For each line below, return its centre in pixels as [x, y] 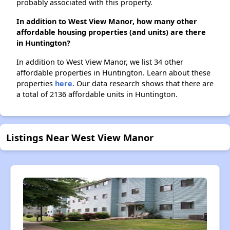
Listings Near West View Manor [80, 138]
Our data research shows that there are [144, 84]
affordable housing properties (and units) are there [111, 32]
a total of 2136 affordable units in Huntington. [97, 94]
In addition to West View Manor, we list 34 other [100, 62]
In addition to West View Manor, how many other [107, 22]
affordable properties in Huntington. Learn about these [113, 73]
